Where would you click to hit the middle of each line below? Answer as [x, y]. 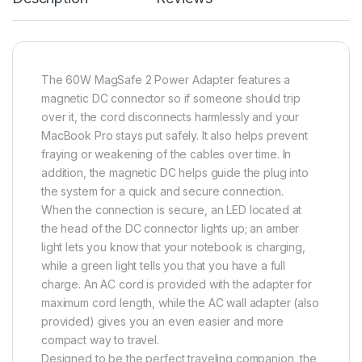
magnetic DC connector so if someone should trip [171, 99]
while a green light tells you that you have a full [163, 266]
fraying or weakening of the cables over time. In [166, 154]
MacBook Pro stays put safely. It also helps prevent [175, 136]
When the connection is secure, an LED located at [172, 210]
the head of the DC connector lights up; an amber [170, 229]
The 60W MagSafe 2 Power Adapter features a [166, 80]
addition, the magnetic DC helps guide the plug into [175, 173]
